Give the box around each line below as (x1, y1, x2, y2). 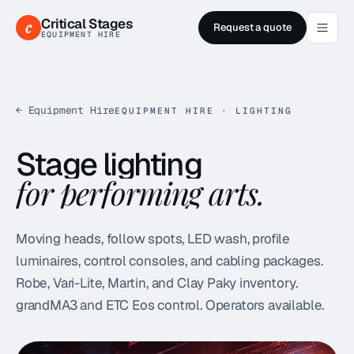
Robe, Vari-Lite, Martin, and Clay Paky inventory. (16, 274, 298, 292)
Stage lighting (16, 144, 201, 185)
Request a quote (213, 21, 292, 34)
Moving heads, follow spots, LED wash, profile (16, 230, 291, 247)
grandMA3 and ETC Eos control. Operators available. (16, 296, 325, 314)
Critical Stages (41, 14, 133, 32)
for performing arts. (16, 171, 265, 213)
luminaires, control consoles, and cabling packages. (16, 252, 324, 269)
